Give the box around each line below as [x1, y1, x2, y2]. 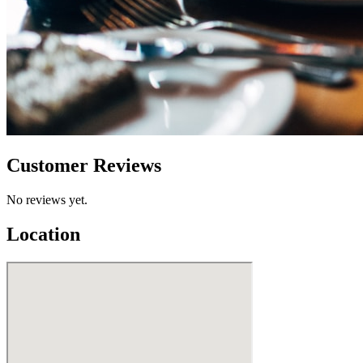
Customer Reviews [6, 154, 161, 176]
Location [6, 223, 80, 245]
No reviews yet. [6, 192, 88, 207]
